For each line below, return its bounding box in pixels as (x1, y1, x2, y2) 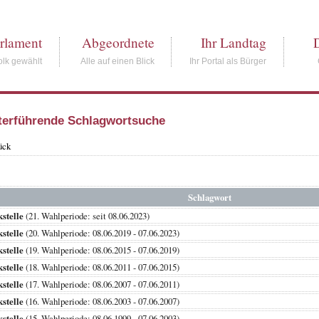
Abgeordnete (81, 33, 155, 52)
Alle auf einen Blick (80, 56, 155, 66)
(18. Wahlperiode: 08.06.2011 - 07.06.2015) (23, 261, 204, 274)
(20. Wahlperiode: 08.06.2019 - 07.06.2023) (23, 226, 204, 240)
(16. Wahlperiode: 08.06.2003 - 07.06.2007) (23, 295, 204, 308)
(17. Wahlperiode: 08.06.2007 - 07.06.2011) (23, 278, 204, 291)
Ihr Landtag (201, 33, 267, 52)
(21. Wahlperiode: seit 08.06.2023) (23, 209, 174, 223)
